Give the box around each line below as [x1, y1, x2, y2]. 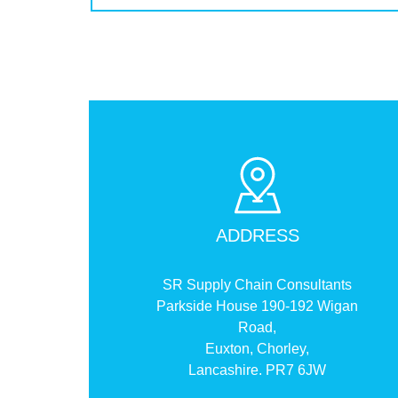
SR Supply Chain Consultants [163, 277, 353, 293]
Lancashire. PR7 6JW [188, 362, 327, 378]
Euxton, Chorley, [205, 341, 310, 357]
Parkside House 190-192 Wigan [156, 298, 359, 314]
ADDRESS [215, 226, 299, 246]
